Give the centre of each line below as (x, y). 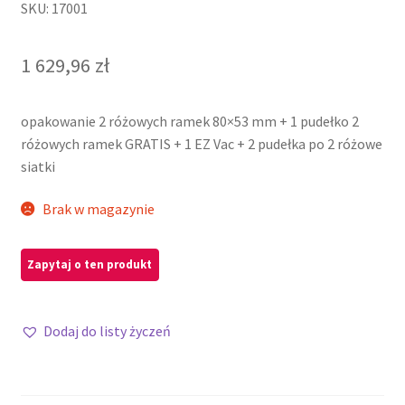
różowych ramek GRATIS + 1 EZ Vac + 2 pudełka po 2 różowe (201, 143)
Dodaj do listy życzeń (107, 331)
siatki (38, 166)
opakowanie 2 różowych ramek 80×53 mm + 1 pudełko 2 (189, 121)
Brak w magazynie (99, 209)
